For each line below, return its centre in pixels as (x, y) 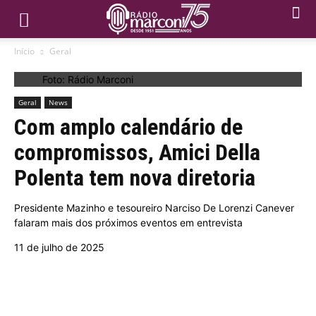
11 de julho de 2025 (59, 247)
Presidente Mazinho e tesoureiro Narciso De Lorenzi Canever (154, 208)
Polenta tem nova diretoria (135, 178)
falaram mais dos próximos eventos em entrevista (128, 223)
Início (24, 51)
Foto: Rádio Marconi (88, 79)
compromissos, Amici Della (137, 152)
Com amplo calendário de (128, 127)
